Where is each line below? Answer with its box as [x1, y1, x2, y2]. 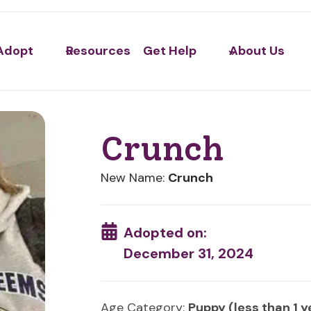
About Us [228, 42, 285, 60]
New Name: [100, 169, 168, 186]
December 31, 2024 [124, 244, 254, 262]
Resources [66, 42, 131, 60]
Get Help [143, 42, 197, 60]
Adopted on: [124, 224, 208, 242]
